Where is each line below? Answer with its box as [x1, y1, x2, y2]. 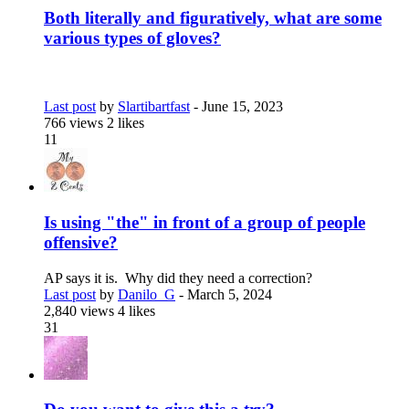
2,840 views [44, 302, 118, 319]
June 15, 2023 [202, 99, 283, 115]
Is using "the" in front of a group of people [44, 212, 365, 232]
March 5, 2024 [187, 286, 272, 302]
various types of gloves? [44, 28, 221, 48]
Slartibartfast [118, 99, 190, 115]
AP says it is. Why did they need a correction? [44, 269, 316, 286]
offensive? [44, 232, 118, 252]
